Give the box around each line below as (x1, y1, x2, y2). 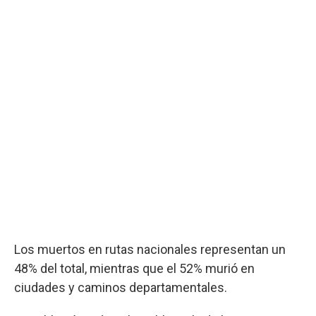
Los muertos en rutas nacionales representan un (14, 241, 286, 257)
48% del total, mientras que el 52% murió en (14, 260, 255, 276)
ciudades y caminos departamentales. (14, 279, 227, 295)
